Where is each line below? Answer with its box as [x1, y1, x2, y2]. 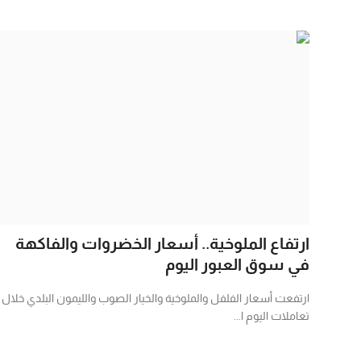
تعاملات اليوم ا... [234, 309, 309, 322]
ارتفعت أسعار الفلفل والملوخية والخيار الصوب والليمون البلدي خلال [2, 291, 309, 305]
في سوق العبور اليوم [165, 255, 309, 273]
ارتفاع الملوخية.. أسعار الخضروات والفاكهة [15, 234, 309, 252]
